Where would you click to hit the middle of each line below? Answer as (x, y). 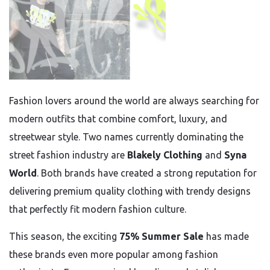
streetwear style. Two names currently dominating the (126, 137)
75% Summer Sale (162, 236)
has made (226, 236)
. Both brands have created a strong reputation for (147, 173)
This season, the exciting (64, 236)
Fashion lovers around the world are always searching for (134, 101)
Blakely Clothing (165, 155)
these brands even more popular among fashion (114, 254)
